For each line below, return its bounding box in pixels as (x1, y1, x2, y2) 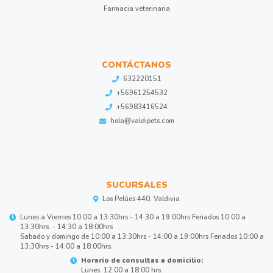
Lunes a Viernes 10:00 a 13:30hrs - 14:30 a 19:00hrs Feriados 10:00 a (20, 213, 246, 222)
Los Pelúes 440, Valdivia (102, 194, 180, 204)
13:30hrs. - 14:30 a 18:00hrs (20, 222, 113, 232)
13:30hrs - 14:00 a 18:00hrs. (20, 242, 113, 251)
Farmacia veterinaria (103, 4, 170, 13)
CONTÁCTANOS (102, 58, 171, 71)
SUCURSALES (105, 179, 168, 191)
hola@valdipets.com (110, 116, 174, 126)
